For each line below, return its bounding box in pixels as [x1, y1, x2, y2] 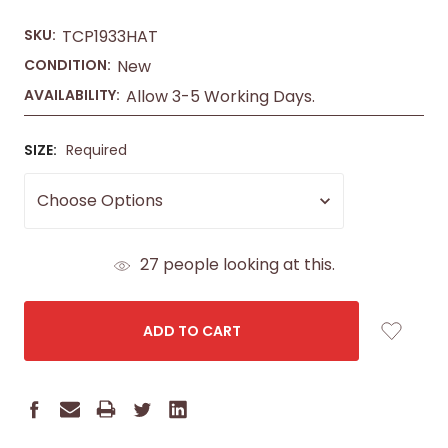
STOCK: [24, 274, 78, 294]
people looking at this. [158, 253, 335, 276]
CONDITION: [24, 55, 111, 75]
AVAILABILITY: [24, 85, 120, 105]
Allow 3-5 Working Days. [126, 85, 315, 108]
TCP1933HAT [62, 25, 158, 48]
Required [66, 140, 127, 160]
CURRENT [24, 253, 89, 273]
